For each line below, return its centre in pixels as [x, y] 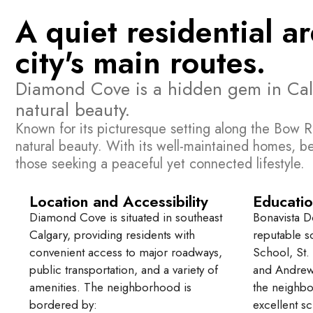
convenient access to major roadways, [126, 253]
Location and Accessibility [119, 202]
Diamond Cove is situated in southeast [126, 218]
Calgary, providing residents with [112, 235]
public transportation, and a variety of [124, 270]
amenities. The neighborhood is [110, 287]
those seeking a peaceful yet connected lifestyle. [160, 164]
